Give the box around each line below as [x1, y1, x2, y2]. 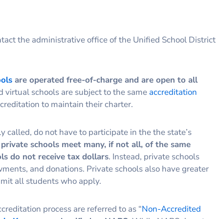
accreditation [147, 86, 197, 98]
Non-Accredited [142, 203, 201, 215]
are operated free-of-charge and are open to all [12, 74, 197, 86]
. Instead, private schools [109, 151, 199, 162]
